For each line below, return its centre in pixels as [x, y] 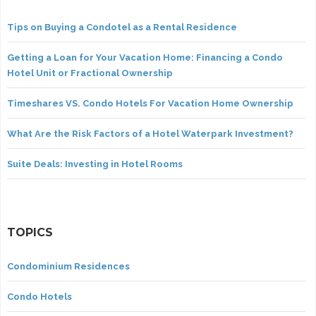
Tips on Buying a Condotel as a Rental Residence [122, 28]
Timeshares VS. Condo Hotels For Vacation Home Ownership [150, 104]
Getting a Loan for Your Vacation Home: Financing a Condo [145, 58]
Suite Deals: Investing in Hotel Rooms [95, 164]
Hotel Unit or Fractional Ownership [90, 73]
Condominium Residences [68, 267]
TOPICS [30, 233]
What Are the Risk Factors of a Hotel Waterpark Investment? [150, 134]
